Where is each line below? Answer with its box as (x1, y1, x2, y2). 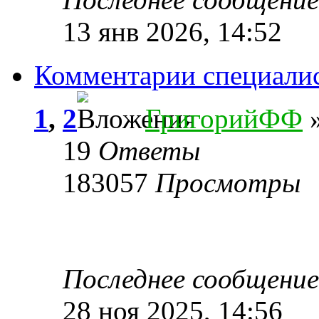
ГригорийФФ (145, 103, 303, 134)
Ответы (98, 135, 200, 166)
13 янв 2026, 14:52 (63, 16, 282, 47)
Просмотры (155, 167, 300, 198)
